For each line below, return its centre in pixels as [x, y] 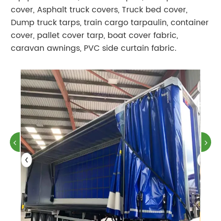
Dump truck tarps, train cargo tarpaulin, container [110, 23]
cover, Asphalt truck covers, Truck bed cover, [99, 10]
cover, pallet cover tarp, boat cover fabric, [95, 36]
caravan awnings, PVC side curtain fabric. [94, 49]
